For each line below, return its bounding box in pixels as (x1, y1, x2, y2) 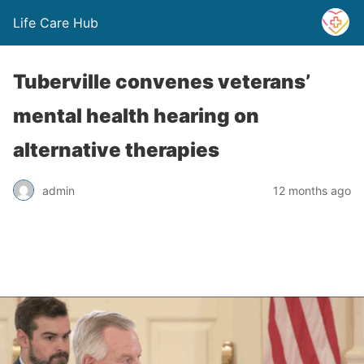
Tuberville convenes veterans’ (13, 70, 310, 93)
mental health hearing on (13, 104, 259, 128)
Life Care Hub (13, 15, 98, 31)
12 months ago (273, 183, 351, 197)
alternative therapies (13, 138, 219, 162)
